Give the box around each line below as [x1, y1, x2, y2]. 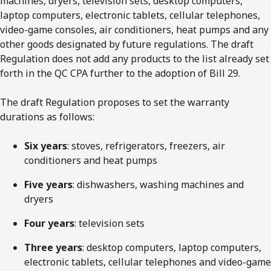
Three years [24, 240, 82, 254]
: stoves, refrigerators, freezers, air [67, 139, 225, 152]
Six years [24, 139, 67, 152]
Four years [24, 216, 74, 230]
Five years [24, 177, 73, 191]
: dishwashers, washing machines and [73, 177, 244, 191]
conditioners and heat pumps [24, 153, 157, 167]
